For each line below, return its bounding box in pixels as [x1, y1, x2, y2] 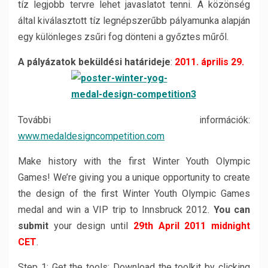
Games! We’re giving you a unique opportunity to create [18, 172, 250, 183]
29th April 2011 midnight [133, 220, 251, 232]
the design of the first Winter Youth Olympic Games [18, 188, 250, 199]
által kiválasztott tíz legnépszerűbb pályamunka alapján [18, 15, 250, 26]
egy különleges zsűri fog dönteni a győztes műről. [18, 31, 229, 42]
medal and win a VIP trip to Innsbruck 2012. [18, 204, 214, 215]
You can [213, 204, 251, 215]
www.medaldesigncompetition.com [18, 130, 165, 142]
